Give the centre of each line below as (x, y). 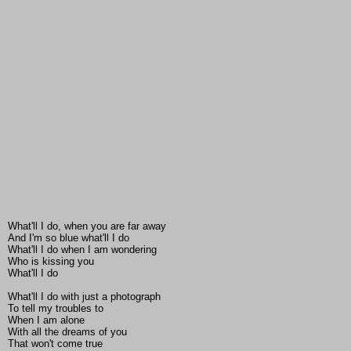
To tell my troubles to (56, 309)
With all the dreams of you (67, 332)
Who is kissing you (51, 262)
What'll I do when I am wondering (82, 250)
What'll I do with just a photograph (84, 297)
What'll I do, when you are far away (87, 226)
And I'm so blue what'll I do (69, 238)
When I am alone (46, 320)
